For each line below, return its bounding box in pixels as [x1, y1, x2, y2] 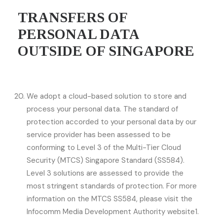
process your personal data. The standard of [27, 104, 178, 114]
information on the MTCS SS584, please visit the [27, 194, 192, 204]
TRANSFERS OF [18, 9, 127, 25]
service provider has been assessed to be [27, 130, 171, 140]
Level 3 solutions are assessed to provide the [27, 168, 184, 178]
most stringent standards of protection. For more [27, 181, 197, 191]
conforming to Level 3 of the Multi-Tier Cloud [27, 143, 181, 152]
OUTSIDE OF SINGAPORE [18, 43, 194, 59]
